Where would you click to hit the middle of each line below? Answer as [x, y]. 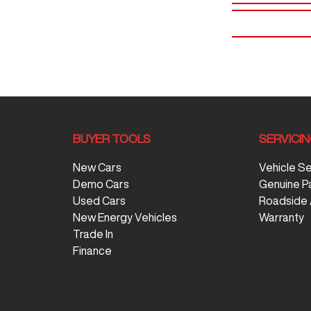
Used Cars [99, 201]
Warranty [282, 217]
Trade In [93, 234]
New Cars [97, 167]
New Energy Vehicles [125, 217]
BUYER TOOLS [111, 138]
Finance [92, 251]
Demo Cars [101, 184]
